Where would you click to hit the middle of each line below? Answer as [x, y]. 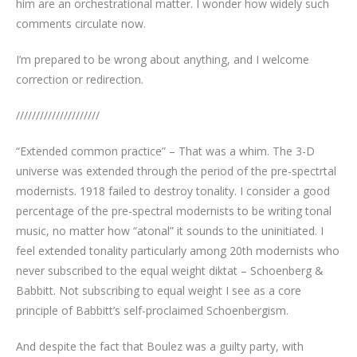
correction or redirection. [80, 79]
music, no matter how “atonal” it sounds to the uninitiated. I [170, 230]
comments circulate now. [81, 23]
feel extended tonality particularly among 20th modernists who [178, 250]
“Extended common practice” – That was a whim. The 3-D [165, 151]
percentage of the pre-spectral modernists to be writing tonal [174, 210]
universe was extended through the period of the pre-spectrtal [176, 171]
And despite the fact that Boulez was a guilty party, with [160, 346]
